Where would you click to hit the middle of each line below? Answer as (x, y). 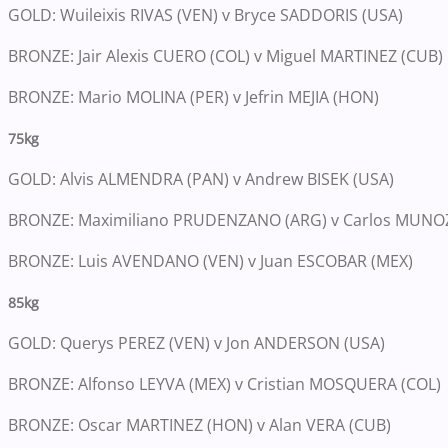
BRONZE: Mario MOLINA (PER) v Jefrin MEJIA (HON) (193, 96)
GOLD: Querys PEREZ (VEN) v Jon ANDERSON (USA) (196, 342)
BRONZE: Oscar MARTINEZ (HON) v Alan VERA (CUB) (199, 424)
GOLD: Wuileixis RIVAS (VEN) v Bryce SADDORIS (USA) (205, 14)
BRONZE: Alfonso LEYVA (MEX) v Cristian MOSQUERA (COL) (224, 383)
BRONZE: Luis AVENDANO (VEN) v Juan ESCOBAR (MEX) (210, 260)
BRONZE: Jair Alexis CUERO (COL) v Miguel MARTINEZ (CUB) (225, 55)
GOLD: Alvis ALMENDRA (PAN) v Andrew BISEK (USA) (201, 178)
